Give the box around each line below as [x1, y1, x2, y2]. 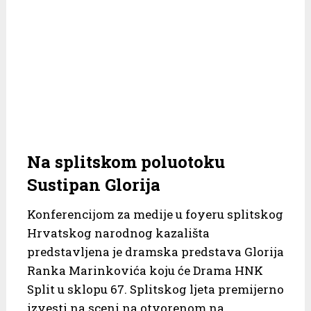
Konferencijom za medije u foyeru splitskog [26, 205, 283, 222]
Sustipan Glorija [26, 173, 160, 196]
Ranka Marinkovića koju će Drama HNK [26, 262, 263, 278]
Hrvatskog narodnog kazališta [26, 224, 210, 241]
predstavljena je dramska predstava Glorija [26, 243, 284, 260]
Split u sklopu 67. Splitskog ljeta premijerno [26, 280, 284, 297]
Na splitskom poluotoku [26, 150, 225, 173]
